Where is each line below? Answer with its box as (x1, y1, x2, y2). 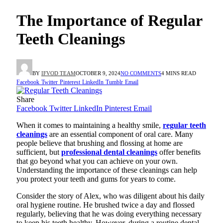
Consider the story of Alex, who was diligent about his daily (16, 191, 205, 200)
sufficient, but (16, 147, 61, 156)
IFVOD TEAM (41, 70, 76, 76)
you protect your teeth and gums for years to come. (16, 174, 176, 183)
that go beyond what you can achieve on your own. (16, 156, 178, 165)
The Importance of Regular (16, 11, 202, 30)
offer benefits (157, 147, 201, 156)
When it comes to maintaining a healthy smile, (16, 120, 163, 129)
